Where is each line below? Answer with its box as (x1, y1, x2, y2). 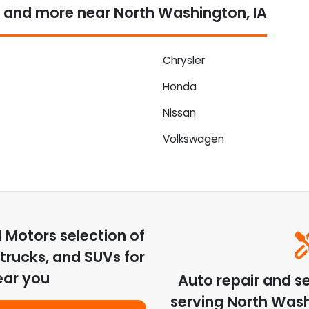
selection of (56, 225, 145, 246)
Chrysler (163, 52, 205, 68)
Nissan (163, 105, 196, 120)
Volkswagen (163, 131, 224, 146)
